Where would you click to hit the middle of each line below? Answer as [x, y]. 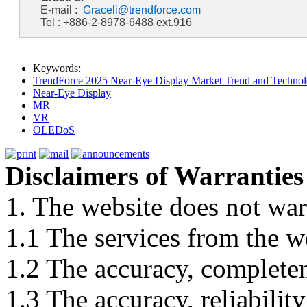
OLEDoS [54, 130]
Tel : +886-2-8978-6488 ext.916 [116, 22]
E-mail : [61, 10]
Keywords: [57, 68]
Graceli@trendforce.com [142, 10]
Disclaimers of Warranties [155, 175]
